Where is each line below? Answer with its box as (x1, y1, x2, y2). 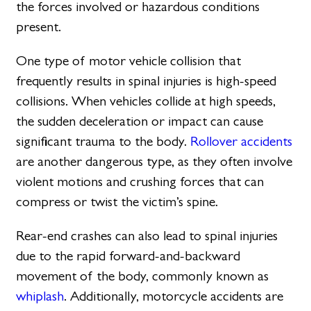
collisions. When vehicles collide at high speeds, (16, 93, 276, 110)
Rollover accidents (190, 133, 293, 150)
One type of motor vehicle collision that (16, 53, 242, 69)
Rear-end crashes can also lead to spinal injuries (16, 228, 278, 244)
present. (16, 19, 62, 35)
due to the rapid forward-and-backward (16, 248, 241, 264)
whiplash (16, 288, 65, 305)
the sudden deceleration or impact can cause (16, 113, 264, 130)
